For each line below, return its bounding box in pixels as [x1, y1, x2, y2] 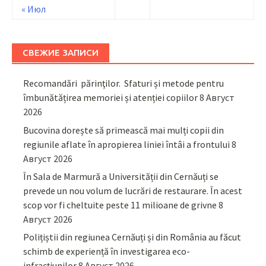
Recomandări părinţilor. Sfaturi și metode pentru [23, 77, 224, 90]
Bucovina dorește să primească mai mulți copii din [23, 123, 224, 136]
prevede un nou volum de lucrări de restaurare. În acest [23, 185, 243, 197]
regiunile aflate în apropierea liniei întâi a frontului [23, 138, 230, 150]
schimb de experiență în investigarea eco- [23, 245, 191, 258]
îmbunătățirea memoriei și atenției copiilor [23, 91, 198, 104]
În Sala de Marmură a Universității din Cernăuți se [23, 170, 219, 183]
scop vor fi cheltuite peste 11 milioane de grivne [23, 199, 217, 211]
